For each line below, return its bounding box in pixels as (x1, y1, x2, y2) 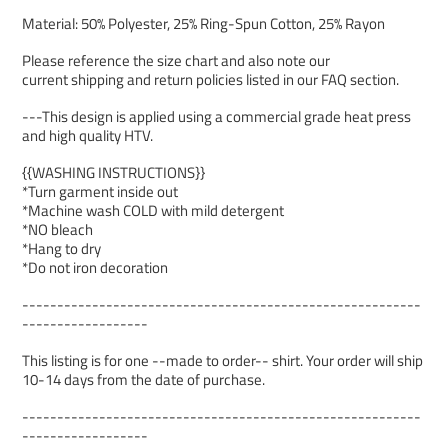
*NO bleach (22, 218, 93, 242)
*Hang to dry (22, 237, 101, 261)
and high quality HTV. (22, 124, 153, 148)
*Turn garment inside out (22, 180, 178, 204)
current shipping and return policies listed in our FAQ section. (22, 68, 399, 92)
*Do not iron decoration (22, 256, 168, 280)
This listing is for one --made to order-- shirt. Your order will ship (22, 349, 423, 373)
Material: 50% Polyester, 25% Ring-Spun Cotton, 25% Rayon (22, 12, 385, 36)
